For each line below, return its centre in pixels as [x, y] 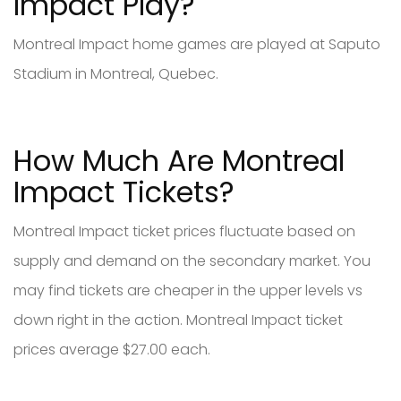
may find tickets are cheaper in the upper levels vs [188, 290]
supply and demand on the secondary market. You [192, 260]
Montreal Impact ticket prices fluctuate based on [184, 231]
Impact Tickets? [124, 192]
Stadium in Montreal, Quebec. [116, 73]
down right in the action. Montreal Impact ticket [178, 320]
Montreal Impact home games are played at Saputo [197, 44]
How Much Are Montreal [179, 160]
